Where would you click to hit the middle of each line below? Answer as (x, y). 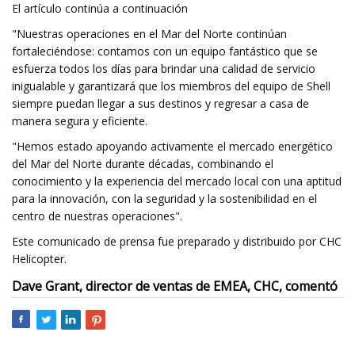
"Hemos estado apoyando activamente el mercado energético (172, 146)
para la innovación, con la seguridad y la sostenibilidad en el (164, 198)
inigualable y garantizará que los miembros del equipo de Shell (171, 86)
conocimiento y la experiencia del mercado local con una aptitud (177, 181)
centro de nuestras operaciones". (97, 216)
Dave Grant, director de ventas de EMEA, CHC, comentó (175, 286)
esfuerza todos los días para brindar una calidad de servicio (164, 69)
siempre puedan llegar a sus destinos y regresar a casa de (160, 103)
